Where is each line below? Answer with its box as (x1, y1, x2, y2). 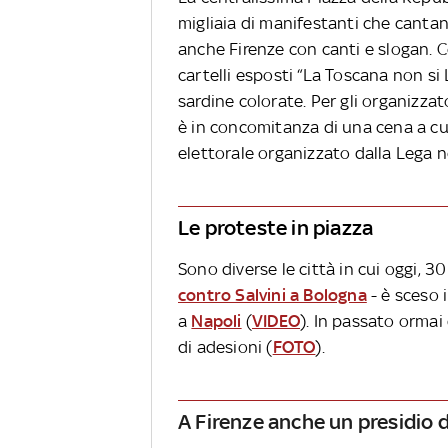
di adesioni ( (178, 337, 273, 358)
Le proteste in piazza (178, 215, 374, 241)
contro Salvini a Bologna (178, 285, 367, 306)
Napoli (191, 311, 242, 332)
